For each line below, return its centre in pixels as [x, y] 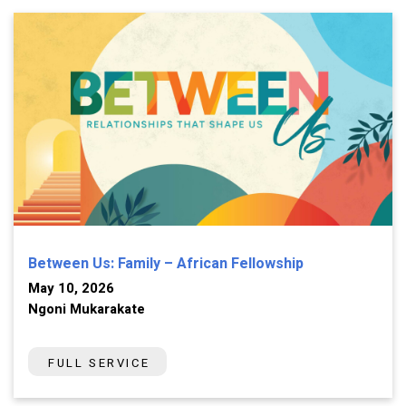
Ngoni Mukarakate [87, 309]
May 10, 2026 [71, 289]
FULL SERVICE [99, 363]
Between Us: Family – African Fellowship [166, 264]
